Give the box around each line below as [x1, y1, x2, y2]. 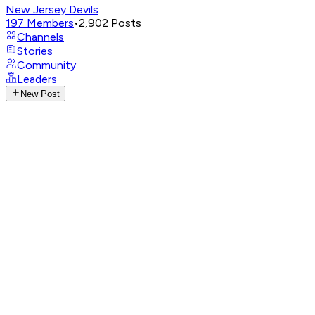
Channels [17, 30, 64, 44]
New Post [20, 89, 60, 100]
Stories [17, 44, 53, 58]
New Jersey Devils [6, 3, 98, 16]
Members [27, 16, 74, 30]
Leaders [17, 72, 57, 86]
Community [17, 58, 76, 72]
